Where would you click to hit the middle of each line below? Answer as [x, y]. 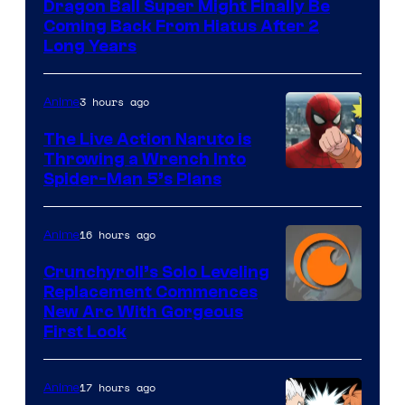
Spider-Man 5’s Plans [132, 179]
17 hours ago [118, 387]
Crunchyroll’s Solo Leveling [156, 272]
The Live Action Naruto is [147, 139]
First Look [85, 331]
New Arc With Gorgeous [143, 311]
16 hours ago [118, 234]
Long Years [90, 46]
